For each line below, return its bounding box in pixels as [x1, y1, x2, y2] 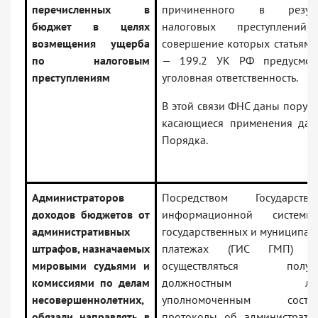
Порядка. [162, 133, 208, 148]
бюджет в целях [32, 19, 150, 34]
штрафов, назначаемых [32, 241, 150, 256]
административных [32, 224, 130, 239]
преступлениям [32, 70, 110, 85]
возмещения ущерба [32, 36, 150, 51]
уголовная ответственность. [162, 70, 298, 85]
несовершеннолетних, [32, 292, 144, 307]
